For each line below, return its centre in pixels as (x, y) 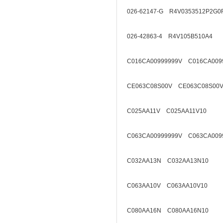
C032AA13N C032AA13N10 (168, 161)
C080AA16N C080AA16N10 (168, 211)
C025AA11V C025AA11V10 (167, 111)
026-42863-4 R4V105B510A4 (170, 36)
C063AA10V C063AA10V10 (167, 186)
